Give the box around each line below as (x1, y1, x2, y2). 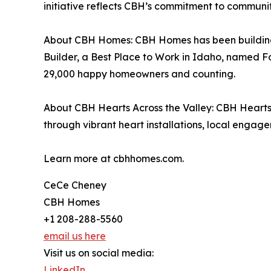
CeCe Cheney (44, 179, 106, 192)
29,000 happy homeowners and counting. (44, 68, 235, 80)
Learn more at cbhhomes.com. (44, 152, 184, 165)
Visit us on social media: (44, 247, 154, 260)
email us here (44, 230, 106, 243)
